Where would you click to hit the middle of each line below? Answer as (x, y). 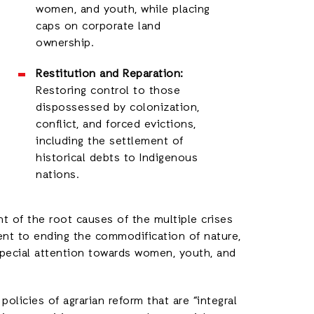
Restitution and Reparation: (110, 74)
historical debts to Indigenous (117, 158)
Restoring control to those (108, 91)
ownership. (65, 43)
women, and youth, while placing (123, 10)
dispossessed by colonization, (118, 108)
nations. (58, 175)
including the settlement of (110, 142)
